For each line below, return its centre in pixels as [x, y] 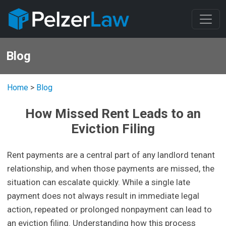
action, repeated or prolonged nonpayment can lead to [110, 210]
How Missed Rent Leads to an [113, 114]
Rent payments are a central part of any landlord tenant [111, 155]
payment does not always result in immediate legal [103, 196]
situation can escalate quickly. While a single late [99, 182]
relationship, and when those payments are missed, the [111, 169]
